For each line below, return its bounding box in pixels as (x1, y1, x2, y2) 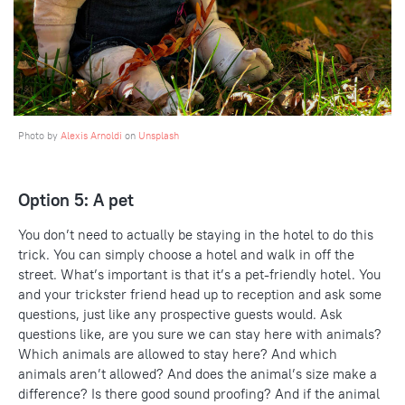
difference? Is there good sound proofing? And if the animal (18, 385, 380, 403)
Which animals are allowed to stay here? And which (18, 345, 337, 363)
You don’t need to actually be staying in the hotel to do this (18, 226, 373, 244)
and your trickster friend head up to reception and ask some (18, 286, 381, 304)
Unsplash (138, 129, 179, 143)
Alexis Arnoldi (61, 129, 122, 143)
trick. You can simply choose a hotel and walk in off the (18, 246, 354, 264)
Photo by (18, 129, 61, 143)
